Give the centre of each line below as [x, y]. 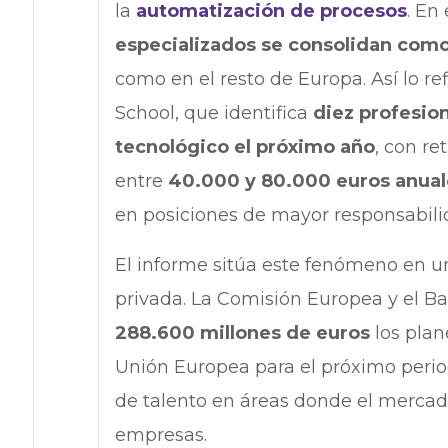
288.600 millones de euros [242, 333]
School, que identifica [213, 113]
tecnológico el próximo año [244, 147]
